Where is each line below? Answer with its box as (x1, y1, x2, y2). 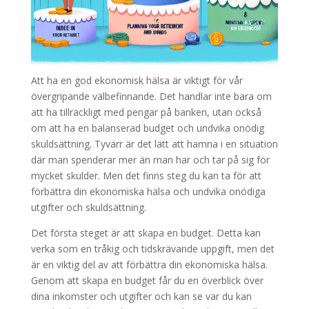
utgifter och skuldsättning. (30, 200, 146, 214)
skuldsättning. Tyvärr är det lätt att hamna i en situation (30, 137, 278, 150)
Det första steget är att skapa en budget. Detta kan (30, 226, 261, 239)
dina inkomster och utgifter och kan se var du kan (30, 289, 252, 303)
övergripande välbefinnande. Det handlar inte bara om (30, 89, 272, 103)
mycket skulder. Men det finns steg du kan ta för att (30, 168, 261, 182)
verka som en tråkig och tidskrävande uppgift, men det (30, 241, 275, 255)
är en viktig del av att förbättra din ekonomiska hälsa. (30, 257, 268, 271)
